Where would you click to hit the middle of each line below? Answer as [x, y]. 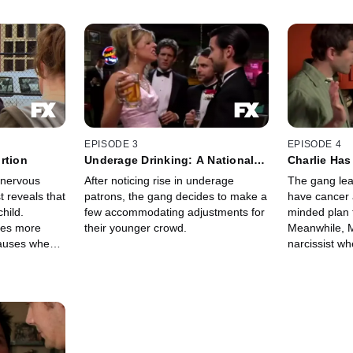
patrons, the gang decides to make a [176, 197]
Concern [108, 173]
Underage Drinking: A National [169, 160]
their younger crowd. [136, 228]
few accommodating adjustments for [175, 212]
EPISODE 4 [314, 145]
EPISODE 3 [111, 145]
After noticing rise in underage [160, 181]
